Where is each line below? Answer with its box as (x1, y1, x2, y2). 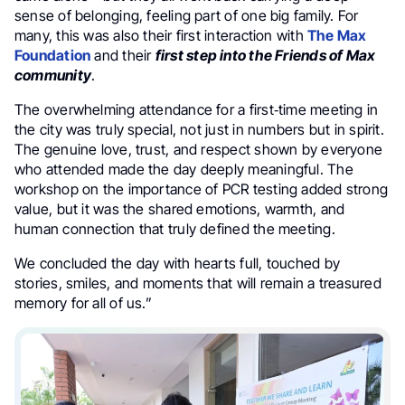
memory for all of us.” (14, 294, 152, 312)
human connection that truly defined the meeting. (14, 220, 335, 238)
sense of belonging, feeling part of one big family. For (14, 6, 359, 24)
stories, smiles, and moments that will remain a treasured (14, 274, 381, 292)
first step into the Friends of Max (155, 46, 376, 64)
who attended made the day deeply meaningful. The (14, 160, 353, 178)
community (14, 66, 92, 84)
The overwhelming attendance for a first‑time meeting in (14, 100, 379, 118)
